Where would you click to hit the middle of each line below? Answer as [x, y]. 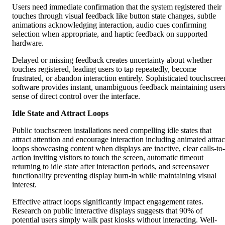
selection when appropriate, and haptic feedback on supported [110, 34]
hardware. [28, 43]
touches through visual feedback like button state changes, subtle [114, 16]
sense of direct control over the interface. [76, 96]
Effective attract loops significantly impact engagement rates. [108, 201]
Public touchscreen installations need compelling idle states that [112, 130]
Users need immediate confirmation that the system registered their [117, 7]
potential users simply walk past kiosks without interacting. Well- [115, 219]
